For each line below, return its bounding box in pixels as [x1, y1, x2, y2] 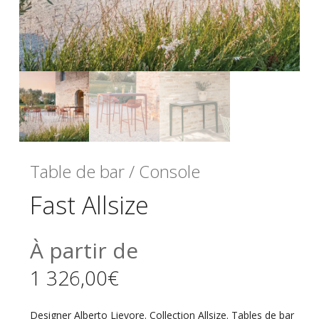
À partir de [29, 235, 138, 265]
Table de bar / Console [29, 159, 200, 183]
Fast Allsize [29, 188, 149, 221]
